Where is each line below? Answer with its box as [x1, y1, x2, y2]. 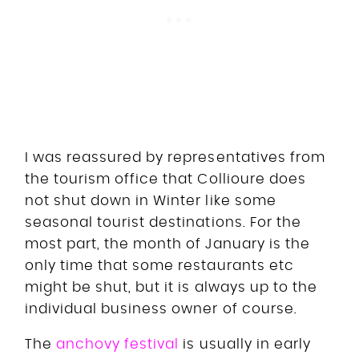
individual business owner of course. [25, 301, 297, 316]
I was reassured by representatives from [25, 150, 325, 164]
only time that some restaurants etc [25, 258, 294, 272]
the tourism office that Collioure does [25, 171, 306, 186]
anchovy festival [56, 337, 179, 351]
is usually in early [179, 337, 311, 351]
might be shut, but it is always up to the [25, 280, 317, 294]
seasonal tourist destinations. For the [25, 215, 301, 229]
